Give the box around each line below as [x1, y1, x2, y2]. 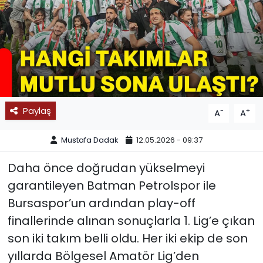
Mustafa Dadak [61, 134, 119, 146]
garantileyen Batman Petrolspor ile [7, 177, 216, 194]
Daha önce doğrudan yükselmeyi [7, 159, 205, 176]
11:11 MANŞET [31, 44, 96, 58]
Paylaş [22, 104, 51, 117]
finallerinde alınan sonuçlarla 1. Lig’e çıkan [7, 212, 255, 229]
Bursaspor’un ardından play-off [7, 194, 195, 211]
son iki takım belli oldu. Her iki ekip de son [7, 230, 248, 247]
